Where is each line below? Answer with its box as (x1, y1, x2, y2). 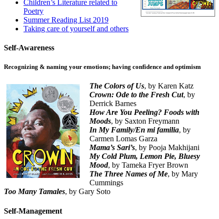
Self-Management (4, 206, 62, 215)
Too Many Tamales (4, 187, 65, 196)
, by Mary (168, 170, 198, 178)
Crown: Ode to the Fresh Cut (89, 90, 183, 99)
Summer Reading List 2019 (23, 15, 109, 24)
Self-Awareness (4, 43, 54, 52)
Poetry (23, 6, 44, 15)
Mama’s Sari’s (89, 143, 135, 152)
